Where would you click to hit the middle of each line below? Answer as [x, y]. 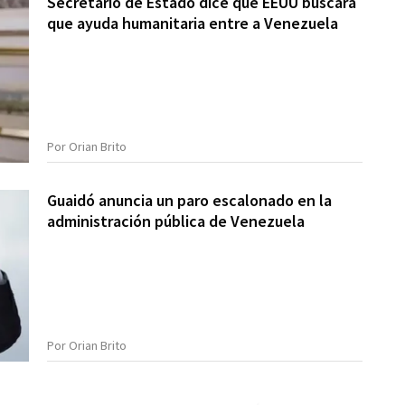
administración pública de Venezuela [176, 221]
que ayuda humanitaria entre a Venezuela [193, 23]
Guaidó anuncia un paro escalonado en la [190, 201]
